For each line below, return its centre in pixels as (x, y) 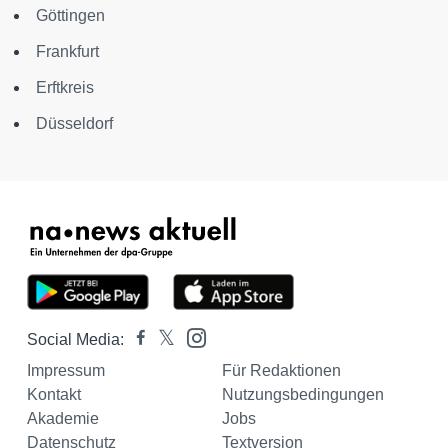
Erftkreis (65, 87)
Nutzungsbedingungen (302, 394)
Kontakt (54, 394)
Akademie (63, 418)
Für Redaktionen (281, 370)
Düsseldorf (74, 123)
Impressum (66, 370)
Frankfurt (67, 51)
